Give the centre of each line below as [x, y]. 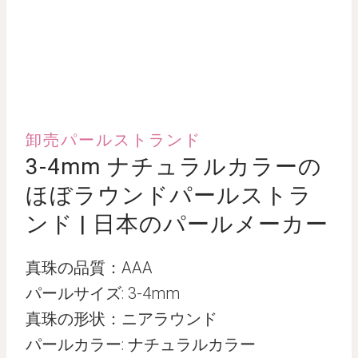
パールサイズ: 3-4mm [103, 293]
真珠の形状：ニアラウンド [121, 319]
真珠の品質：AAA [89, 268]
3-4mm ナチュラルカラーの [174, 167]
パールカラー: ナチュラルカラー [141, 344]
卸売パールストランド [113, 140]
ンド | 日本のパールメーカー [177, 224]
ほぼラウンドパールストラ [169, 195]
